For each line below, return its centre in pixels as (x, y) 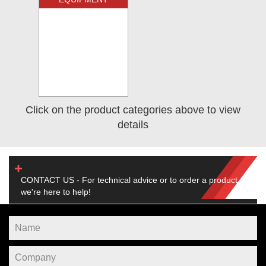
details (133, 124)
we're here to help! (56, 191)
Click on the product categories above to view (133, 110)
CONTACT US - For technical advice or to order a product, (130, 180)
